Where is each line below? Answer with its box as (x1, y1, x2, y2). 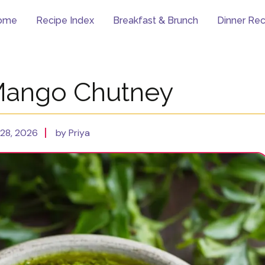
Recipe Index (36, 15, 94, 26)
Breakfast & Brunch (113, 15, 198, 26)
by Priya (55, 127, 90, 139)
